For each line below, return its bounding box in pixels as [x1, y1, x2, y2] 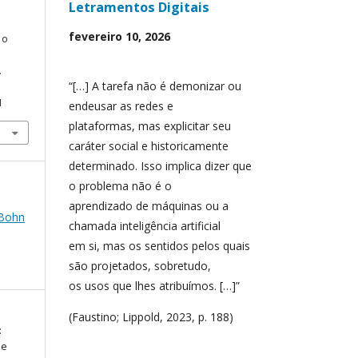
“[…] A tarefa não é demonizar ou [69, 78, 241, 93]
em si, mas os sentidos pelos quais [69, 237, 250, 253]
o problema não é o [69, 177, 172, 193]
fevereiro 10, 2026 [69, 28, 170, 44]
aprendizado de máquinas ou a [69, 197, 229, 213]
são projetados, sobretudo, [69, 257, 211, 273]
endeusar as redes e [69, 97, 173, 113]
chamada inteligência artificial [69, 217, 221, 233]
